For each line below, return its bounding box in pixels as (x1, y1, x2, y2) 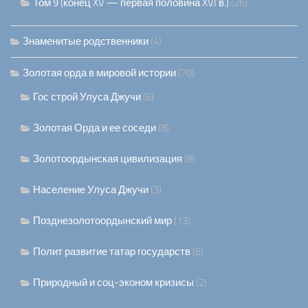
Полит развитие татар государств (33, 245, 190, 258)
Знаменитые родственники (23, 35, 148, 48)
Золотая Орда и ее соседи (33, 122, 156, 135)
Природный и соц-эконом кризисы (33, 276, 194, 289)
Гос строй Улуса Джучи (33, 91, 141, 104)
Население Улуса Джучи (33, 184, 148, 197)
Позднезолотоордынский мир (33, 214, 172, 228)
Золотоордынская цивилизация (33, 153, 182, 166)
